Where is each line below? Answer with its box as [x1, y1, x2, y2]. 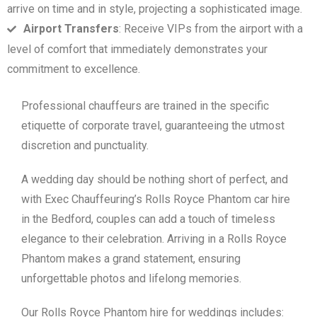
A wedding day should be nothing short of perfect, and [21, 173, 288, 187]
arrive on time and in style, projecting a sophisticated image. [7, 2, 302, 16]
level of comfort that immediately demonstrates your [7, 42, 267, 57]
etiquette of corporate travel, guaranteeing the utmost [21, 119, 284, 133]
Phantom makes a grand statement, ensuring [21, 252, 241, 266]
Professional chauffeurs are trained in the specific [21, 99, 269, 113]
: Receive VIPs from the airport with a [119, 22, 303, 36]
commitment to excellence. [7, 62, 140, 76]
